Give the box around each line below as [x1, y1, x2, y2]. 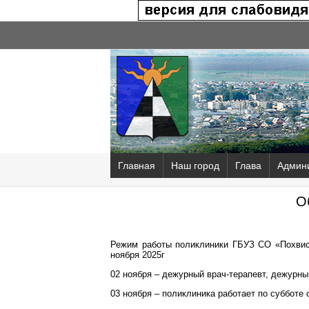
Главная [118, 160, 155, 171]
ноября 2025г [110, 250, 165, 260]
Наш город [171, 160, 219, 171]
